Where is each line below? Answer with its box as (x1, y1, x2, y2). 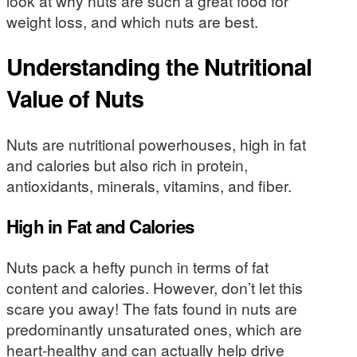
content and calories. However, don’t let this (6, 277, 303, 299)
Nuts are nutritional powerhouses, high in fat (6, 133, 306, 155)
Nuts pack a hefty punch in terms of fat (6, 256, 269, 278)
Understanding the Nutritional (6, 50, 312, 84)
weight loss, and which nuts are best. (6, 10, 258, 33)
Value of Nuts (6, 82, 143, 116)
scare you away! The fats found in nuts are (6, 297, 297, 320)
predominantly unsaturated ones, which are (6, 318, 302, 340)
